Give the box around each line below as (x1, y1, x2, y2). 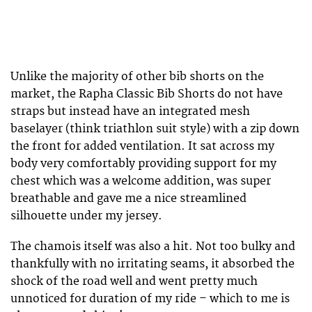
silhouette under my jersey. (10, 209, 162, 224)
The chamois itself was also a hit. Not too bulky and (10, 240, 295, 254)
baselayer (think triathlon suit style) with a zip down (10, 122, 299, 136)
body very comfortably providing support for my (10, 157, 276, 171)
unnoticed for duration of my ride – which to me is (10, 292, 290, 306)
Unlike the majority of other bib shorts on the (10, 70, 264, 84)
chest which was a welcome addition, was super (10, 174, 271, 189)
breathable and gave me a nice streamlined (10, 192, 247, 206)
